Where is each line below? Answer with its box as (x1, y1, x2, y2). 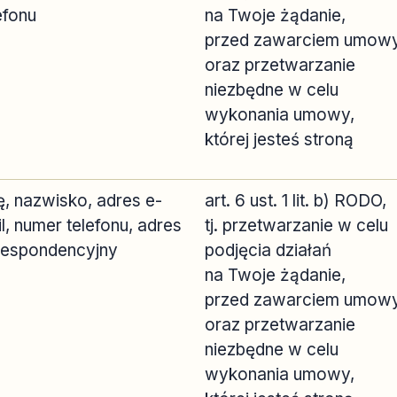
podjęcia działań (205, 240, 331, 261)
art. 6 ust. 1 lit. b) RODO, (205, 191, 386, 211)
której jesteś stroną (205, 129, 354, 150)
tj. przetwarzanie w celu (205, 215, 388, 236)
